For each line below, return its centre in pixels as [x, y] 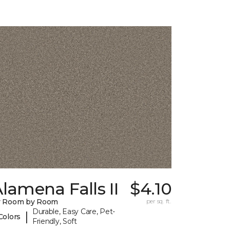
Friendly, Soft [54, 222]
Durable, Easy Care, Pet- [74, 212]
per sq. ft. [159, 201]
